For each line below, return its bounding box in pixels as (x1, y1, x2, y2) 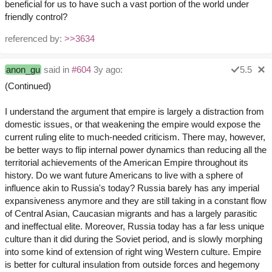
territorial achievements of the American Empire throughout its (5, 157, 248, 168)
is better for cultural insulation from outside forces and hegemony (5, 259, 260, 270)
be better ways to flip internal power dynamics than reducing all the (5, 144, 267, 155)
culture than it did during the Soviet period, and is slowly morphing (5, 234, 262, 245)
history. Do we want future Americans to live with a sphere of (5, 170, 243, 181)
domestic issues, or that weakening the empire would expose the (5, 119, 260, 130)
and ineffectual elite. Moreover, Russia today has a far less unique (5, 221, 264, 232)
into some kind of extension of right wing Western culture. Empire (5, 246, 261, 257)
